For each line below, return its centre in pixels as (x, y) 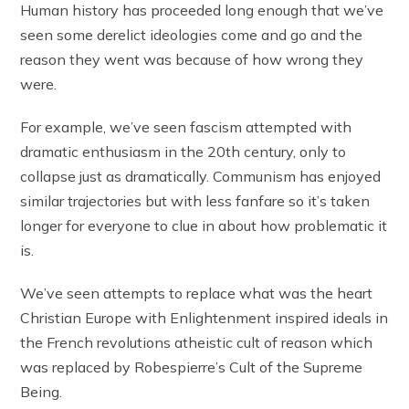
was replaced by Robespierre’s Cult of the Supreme (192, 367)
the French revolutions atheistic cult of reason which (197, 342)
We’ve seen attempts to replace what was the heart (197, 293)
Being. (42, 391)
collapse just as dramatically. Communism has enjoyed (201, 176)
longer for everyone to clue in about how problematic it (204, 225)
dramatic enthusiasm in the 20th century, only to (184, 151)
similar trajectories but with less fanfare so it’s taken (195, 200)
